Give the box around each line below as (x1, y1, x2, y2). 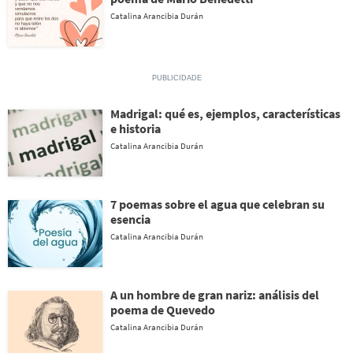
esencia (110, 211, 150, 227)
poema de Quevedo (110, 302, 215, 318)
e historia (110, 121, 161, 136)
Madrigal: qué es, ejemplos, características (110, 106, 340, 121)
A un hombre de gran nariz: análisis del (110, 287, 319, 303)
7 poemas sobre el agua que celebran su (110, 196, 325, 212)
